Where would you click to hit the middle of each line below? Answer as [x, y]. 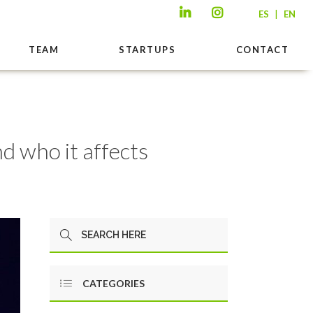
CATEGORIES [114, 283]
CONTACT [262, 49]
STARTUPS [147, 49]
